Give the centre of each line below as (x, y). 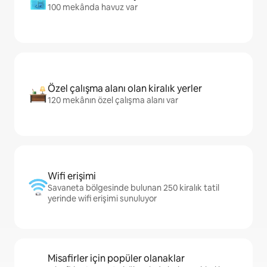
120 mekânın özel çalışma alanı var (113, 100)
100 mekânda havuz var (93, 7)
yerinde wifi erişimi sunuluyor (102, 198)
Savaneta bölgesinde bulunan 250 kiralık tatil (133, 188)
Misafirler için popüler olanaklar (116, 258)
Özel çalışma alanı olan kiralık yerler (125, 89)
